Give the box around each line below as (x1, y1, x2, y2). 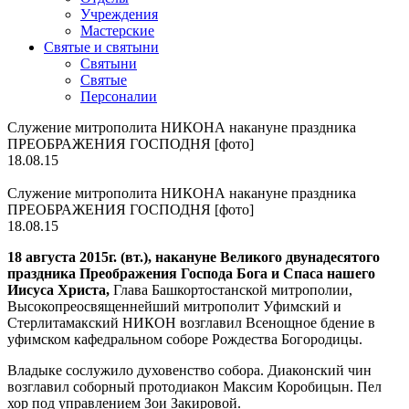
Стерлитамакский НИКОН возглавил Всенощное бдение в (7, 315, 375, 330)
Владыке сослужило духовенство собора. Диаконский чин (7, 362, 372, 378)
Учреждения (80, 6, 158, 22)
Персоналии (80, 89, 157, 104)
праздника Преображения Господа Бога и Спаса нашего (7, 266, 375, 281)
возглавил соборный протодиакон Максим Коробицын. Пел (7, 379, 382, 394)
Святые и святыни (44, 39, 159, 55)
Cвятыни (80, 56, 137, 71)
